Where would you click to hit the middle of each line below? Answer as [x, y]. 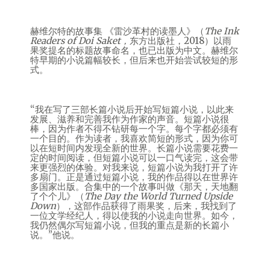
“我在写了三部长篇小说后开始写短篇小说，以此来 [132, 109]
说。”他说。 [55, 235]
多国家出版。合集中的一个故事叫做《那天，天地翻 [134, 187]
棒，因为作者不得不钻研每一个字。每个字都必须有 [134, 129]
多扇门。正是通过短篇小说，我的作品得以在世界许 [134, 177]
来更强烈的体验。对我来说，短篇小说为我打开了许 [134, 167]
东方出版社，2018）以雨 [181, 41]
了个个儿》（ [57, 196]
